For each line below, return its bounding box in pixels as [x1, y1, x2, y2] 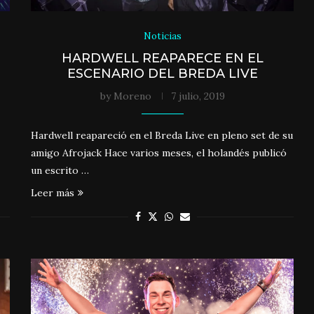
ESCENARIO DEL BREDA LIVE [67, 65, 258, 81]
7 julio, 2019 [170, 89, 225, 102]
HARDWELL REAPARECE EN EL [61, 50, 264, 66]
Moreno [113, 89, 151, 102]
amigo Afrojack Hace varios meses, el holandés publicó [31, 146, 287, 159]
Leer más [31, 186, 75, 199]
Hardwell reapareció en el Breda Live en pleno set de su [31, 128, 294, 142]
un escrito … [31, 163, 90, 177]
